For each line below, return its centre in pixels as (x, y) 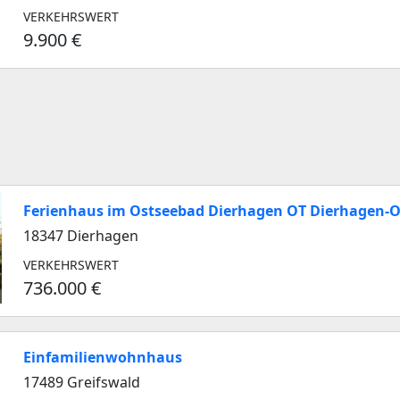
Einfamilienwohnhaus (103, 357)
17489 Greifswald (82, 382)
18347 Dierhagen (81, 236)
